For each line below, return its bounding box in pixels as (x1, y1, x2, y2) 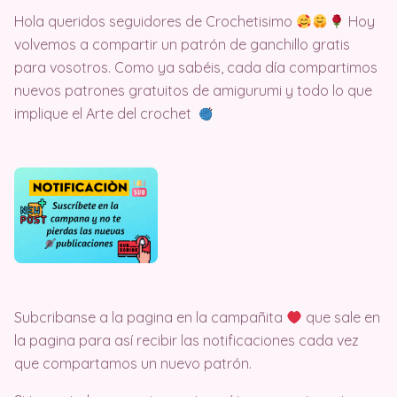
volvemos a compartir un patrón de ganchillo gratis (14, 35, 350, 53)
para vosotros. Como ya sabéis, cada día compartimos (14, 58, 378, 76)
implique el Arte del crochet (14, 105, 198, 122)
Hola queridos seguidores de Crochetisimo (14, 12, 296, 30)
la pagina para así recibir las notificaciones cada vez (14, 331, 359, 349)
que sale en (302, 308, 381, 326)
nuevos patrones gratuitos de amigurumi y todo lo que (14, 82, 372, 99)
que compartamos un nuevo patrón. (14, 354, 252, 372)
